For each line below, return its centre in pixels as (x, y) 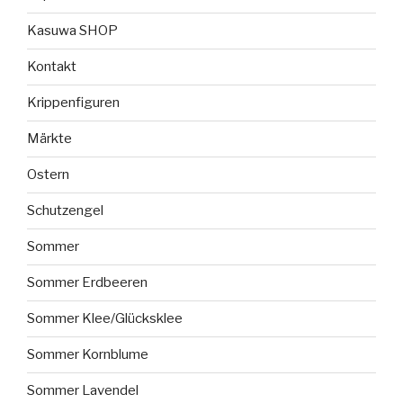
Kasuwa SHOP (72, 31)
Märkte (49, 139)
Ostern (48, 175)
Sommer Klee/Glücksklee (105, 319)
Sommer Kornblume (88, 355)
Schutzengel (65, 211)
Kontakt (52, 67)
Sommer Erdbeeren (87, 283)
